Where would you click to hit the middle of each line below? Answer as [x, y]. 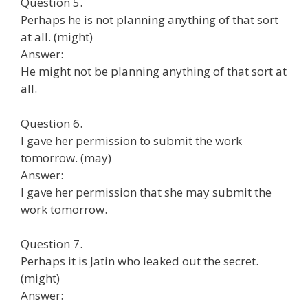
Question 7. [52, 244]
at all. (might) [57, 37]
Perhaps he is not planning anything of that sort [150, 20]
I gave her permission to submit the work [131, 140]
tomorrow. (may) [66, 157]
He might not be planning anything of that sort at [154, 71]
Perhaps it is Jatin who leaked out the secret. [140, 261]
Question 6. [52, 123]
